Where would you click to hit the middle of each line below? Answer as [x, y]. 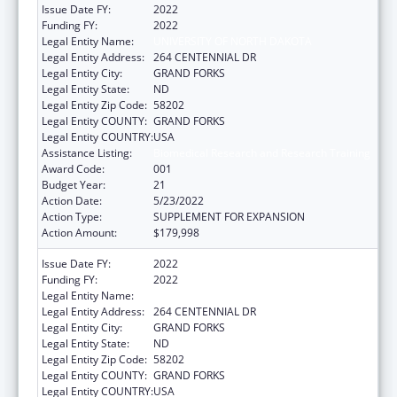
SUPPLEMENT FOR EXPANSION [229, 216]
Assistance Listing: [87, 152]
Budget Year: [74, 184]
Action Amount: [79, 232]
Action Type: [72, 216]
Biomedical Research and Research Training [262, 152]
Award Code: [73, 168]
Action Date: [72, 200]
